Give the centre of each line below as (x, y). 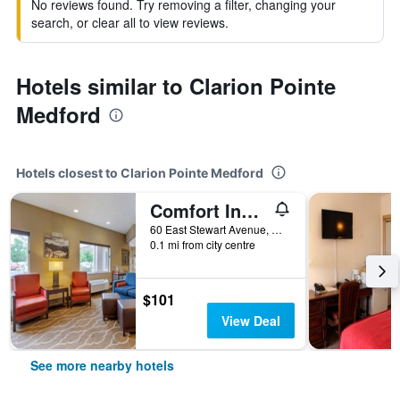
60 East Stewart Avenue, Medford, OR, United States (277, 229)
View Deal (250, 321)
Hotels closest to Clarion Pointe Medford (140, 173)
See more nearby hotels (102, 365)
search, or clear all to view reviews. (130, 22)
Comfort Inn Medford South (250, 210)
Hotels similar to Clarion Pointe (176, 86)
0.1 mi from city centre (203, 244)
